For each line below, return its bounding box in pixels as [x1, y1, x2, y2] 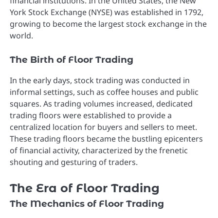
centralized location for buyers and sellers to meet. [10, 121, 197, 132]
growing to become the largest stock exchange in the [10, 18, 207, 29]
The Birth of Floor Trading [10, 54, 133, 65]
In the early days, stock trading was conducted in [10, 74, 190, 86]
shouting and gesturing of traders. [10, 156, 138, 167]
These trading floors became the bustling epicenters [10, 133, 203, 144]
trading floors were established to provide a [10, 109, 172, 121]
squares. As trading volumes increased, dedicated [10, 98, 193, 109]
